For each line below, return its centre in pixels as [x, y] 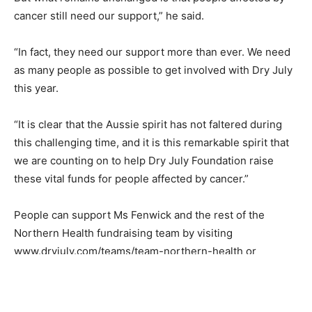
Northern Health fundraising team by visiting [123, 233]
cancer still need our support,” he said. [109, 15]
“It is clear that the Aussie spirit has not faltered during [148, 124]
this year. [36, 88]
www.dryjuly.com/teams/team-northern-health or [135, 251]
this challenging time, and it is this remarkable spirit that [151, 142]
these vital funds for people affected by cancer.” [131, 178]
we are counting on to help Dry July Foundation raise [144, 160]
